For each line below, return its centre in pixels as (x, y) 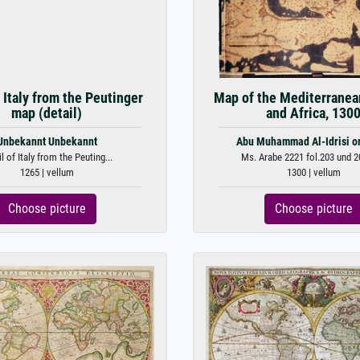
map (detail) (47, 113)
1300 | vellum (313, 172)
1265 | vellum (47, 172)
